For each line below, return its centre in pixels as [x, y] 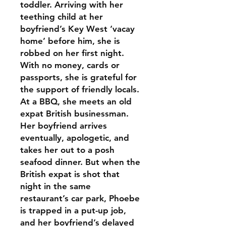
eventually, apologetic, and [75, 138]
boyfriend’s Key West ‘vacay [77, 29]
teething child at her [62, 17]
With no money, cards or [70, 65]
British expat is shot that [70, 174]
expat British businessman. [74, 114]
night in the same [55, 186]
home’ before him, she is [70, 41]
